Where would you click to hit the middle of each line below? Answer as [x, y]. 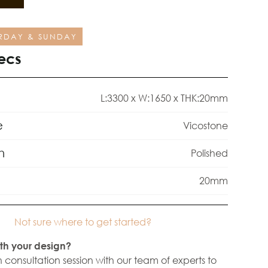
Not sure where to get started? [83, 221]
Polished [209, 153]
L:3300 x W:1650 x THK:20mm [164, 98]
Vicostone [205, 125]
